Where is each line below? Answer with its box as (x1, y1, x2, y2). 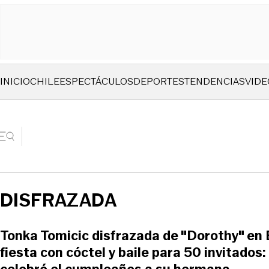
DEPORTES (133, 74, 184, 88)
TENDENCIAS (184, 74, 245, 88)
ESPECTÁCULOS (59, 74, 133, 88)
